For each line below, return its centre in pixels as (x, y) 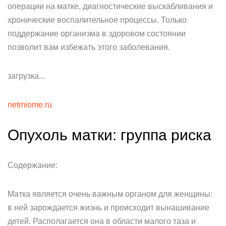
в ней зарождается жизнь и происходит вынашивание (108, 208)
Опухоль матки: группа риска (109, 135)
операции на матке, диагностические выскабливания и (110, 6)
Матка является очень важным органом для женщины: (110, 194)
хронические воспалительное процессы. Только (97, 20)
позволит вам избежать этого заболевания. (89, 47)
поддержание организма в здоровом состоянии (97, 34)
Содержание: (33, 165)
